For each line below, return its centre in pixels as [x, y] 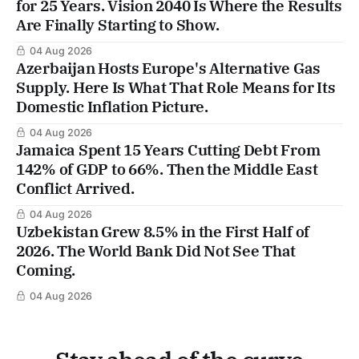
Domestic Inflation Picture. [112, 107]
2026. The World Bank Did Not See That [156, 251]
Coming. [46, 270]
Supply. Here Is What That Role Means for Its [176, 88]
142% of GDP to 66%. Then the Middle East [167, 169]
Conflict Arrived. [75, 189]
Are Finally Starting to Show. [118, 25]
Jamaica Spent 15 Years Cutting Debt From [168, 150]
